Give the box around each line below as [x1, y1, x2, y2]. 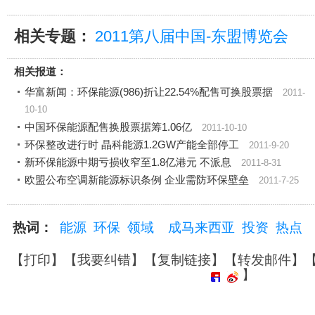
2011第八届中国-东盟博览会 [95, 27, 288, 45]
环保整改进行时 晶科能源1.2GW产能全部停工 [25, 139, 239, 150]
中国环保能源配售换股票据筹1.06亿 [25, 122, 192, 133]
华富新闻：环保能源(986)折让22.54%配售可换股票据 [25, 86, 273, 98]
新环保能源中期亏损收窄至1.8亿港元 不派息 [25, 157, 231, 168]
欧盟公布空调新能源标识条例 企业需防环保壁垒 [25, 174, 249, 186]
